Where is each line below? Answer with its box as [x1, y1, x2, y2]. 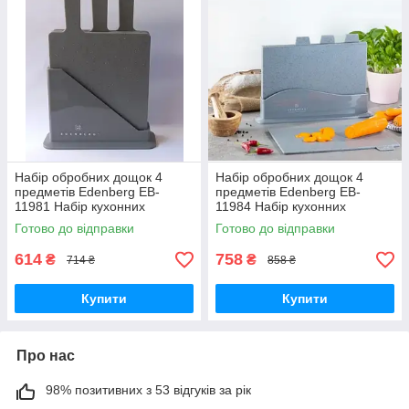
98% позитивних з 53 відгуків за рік [46, 383, 251, 398]
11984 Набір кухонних [215, 199, 346, 215]
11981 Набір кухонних [15, 199, 145, 215]
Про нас [16, 348, 75, 364]
